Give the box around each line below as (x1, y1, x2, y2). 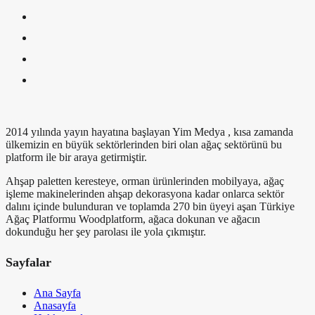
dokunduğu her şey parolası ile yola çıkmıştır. (6, 226, 206, 238)
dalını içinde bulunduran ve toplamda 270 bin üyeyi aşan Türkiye (6, 200, 295, 213)
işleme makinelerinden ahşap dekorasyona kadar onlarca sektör (6, 188, 284, 200)
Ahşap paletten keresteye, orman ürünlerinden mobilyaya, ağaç (6, 175, 284, 188)
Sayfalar (6, 255, 51, 269)
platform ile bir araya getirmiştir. (6, 151, 147, 164)
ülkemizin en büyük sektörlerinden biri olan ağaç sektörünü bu (6, 139, 282, 151)
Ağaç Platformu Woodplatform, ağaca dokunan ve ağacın (6, 213, 260, 226)
